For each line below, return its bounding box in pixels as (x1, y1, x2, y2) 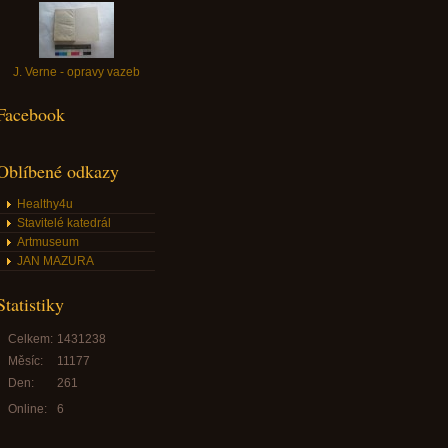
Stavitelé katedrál (17, 216, 111, 230)
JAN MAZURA (17, 254, 94, 268)
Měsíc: (8, 354, 43, 368)
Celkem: (8, 332, 53, 346)
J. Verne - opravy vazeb (12, 65, 140, 79)
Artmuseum (17, 235, 79, 249)
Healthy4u (17, 197, 73, 211)
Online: (8, 402, 47, 416)
